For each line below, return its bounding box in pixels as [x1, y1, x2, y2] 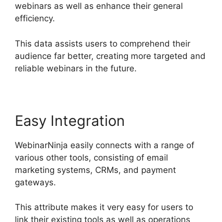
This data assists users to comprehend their [15, 38, 190, 49]
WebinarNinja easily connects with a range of [15, 140, 194, 150]
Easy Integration [15, 111, 125, 129]
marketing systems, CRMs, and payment [15, 165, 176, 175]
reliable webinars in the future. [15, 63, 137, 73]
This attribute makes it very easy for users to [15, 202, 193, 213]
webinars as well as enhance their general [15, 1, 183, 11]
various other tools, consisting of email [15, 152, 168, 163]
